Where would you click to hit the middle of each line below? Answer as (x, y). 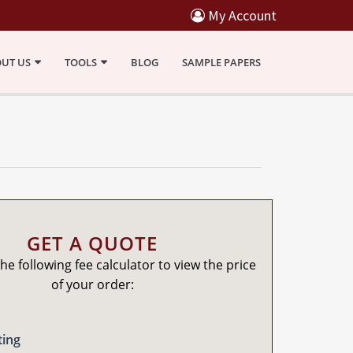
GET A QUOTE (93, 243)
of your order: (92, 284)
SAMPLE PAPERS (221, 62)
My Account (241, 15)
